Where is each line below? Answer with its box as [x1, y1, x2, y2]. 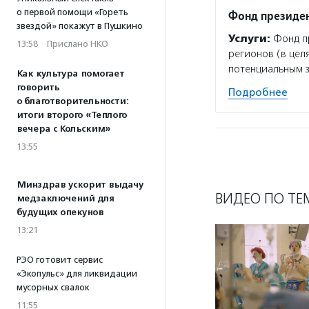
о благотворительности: [17, 96, 128, 107]
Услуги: [228, 32, 270, 45]
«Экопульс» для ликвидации [17, 268, 137, 279]
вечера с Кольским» [17, 123, 110, 134]
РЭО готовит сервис [17, 255, 103, 265]
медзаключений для [17, 193, 114, 204]
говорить [17, 82, 59, 93]
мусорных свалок [17, 282, 90, 292]
